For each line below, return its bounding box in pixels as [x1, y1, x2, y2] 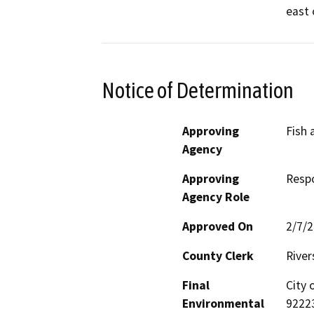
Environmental [182, 295, 264, 311]
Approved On [182, 218, 253, 234]
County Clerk [182, 247, 254, 264]
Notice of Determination [102, 77, 294, 103]
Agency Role [182, 189, 250, 205]
